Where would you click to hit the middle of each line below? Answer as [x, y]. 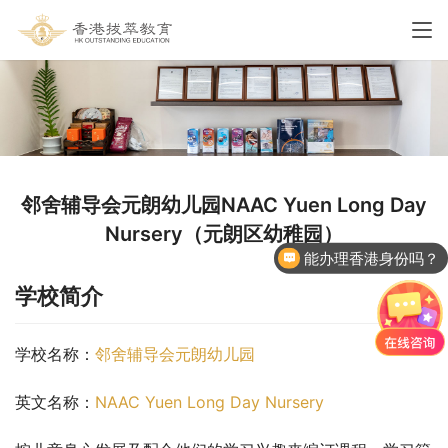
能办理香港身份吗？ [372, 258]
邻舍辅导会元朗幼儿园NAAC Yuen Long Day [224, 205]
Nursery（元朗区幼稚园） [224, 234]
